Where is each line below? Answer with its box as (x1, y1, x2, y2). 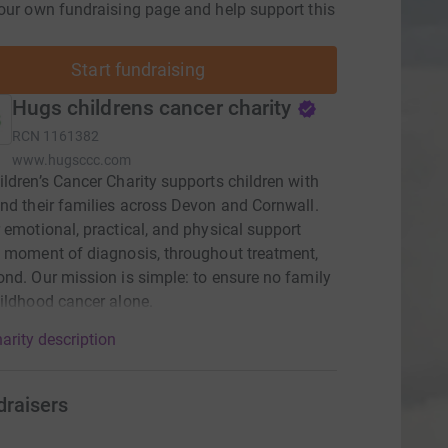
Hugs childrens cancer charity (11, 96, 292, 120)
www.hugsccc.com (11, 152, 132, 168)
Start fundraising (71, 59, 205, 80)
